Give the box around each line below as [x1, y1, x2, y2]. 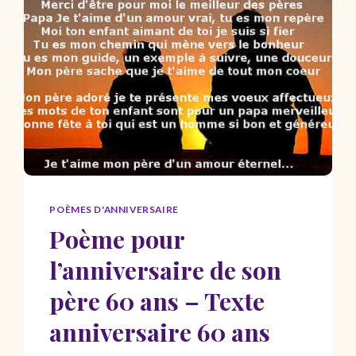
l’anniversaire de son [49, 253, 282, 286]
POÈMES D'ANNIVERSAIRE [49, 203, 179, 215]
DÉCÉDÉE [128, 49, 181, 63]
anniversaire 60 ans [49, 315, 271, 348]
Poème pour [49, 222, 185, 255]
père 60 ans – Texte [49, 284, 265, 317]
